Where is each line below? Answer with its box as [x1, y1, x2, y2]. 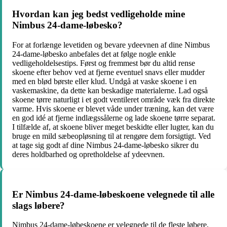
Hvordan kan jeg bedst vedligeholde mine [12, 9, 185, 20]
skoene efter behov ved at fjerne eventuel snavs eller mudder [12, 68, 205, 77]
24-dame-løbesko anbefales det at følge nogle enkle [12, 50, 176, 59]
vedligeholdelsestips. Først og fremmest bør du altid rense [12, 59, 195, 68]
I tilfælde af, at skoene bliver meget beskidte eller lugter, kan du [12, 123, 214, 132]
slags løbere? [12, 200, 65, 211]
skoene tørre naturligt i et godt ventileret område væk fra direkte [12, 95, 215, 104]
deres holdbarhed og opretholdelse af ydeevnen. [12, 150, 165, 159]
